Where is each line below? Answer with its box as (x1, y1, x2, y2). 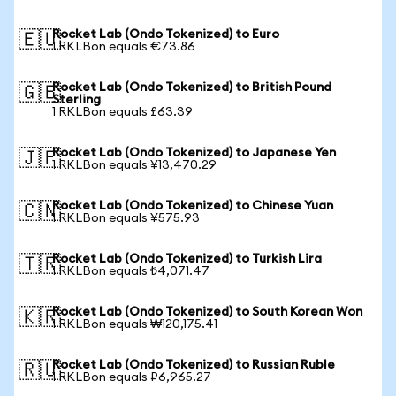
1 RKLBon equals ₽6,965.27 (52, 371, 211, 384)
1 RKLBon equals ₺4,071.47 (52, 265, 209, 278)
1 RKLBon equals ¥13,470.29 (52, 159, 217, 171)
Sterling (52, 94, 101, 106)
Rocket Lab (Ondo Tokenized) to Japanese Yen (52, 147, 336, 159)
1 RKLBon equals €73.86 (52, 41, 195, 53)
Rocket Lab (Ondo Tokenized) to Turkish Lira (52, 253, 322, 265)
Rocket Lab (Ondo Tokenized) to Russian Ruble (52, 359, 335, 371)
